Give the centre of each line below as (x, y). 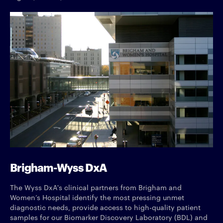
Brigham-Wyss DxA (58, 166)
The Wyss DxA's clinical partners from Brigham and (96, 187)
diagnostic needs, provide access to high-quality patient (105, 207)
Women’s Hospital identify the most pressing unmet (97, 197)
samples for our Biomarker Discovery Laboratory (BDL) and (109, 217)
